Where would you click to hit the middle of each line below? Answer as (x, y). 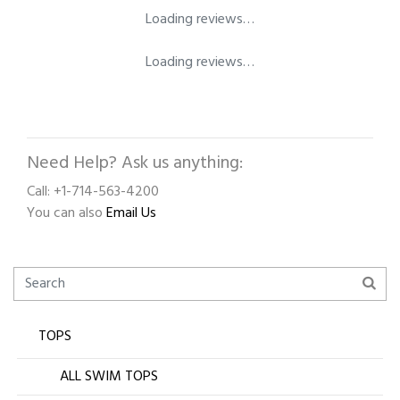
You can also (67, 214)
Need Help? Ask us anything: (135, 164)
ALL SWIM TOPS (109, 377)
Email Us (131, 214)
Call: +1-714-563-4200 (93, 192)
